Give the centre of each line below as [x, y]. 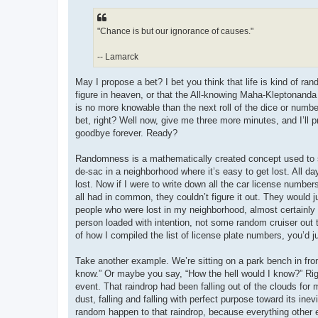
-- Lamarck [118, 56]
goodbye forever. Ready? [126, 133]
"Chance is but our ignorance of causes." [175, 31]
